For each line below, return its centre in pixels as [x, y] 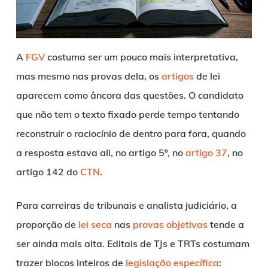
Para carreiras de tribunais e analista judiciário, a [126, 205]
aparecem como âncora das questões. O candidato [130, 95]
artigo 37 [206, 152]
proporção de [47, 224]
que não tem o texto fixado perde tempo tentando [127, 114]
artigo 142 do [48, 171]
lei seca [95, 224]
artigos [177, 76]
